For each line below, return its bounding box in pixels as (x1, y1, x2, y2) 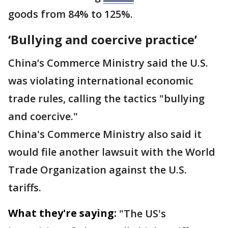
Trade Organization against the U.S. (8, 163, 187, 177)
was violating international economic (8, 74, 193, 88)
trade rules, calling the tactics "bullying (8, 92, 205, 105)
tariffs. (8, 181, 41, 194)
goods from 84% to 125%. (8, 7, 133, 21)
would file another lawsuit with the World (8, 145, 215, 159)
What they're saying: (8, 206, 117, 220)
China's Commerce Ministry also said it (8, 127, 202, 141)
